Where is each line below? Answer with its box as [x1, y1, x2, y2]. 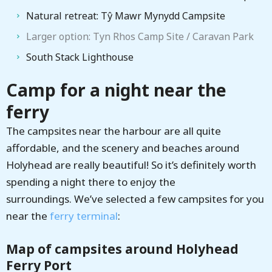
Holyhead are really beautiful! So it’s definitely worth [6, 158, 256, 172]
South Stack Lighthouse [26, 50, 134, 64]
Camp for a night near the [6, 78, 226, 102]
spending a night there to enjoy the [6, 175, 175, 189]
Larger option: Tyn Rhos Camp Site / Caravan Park [26, 30, 254, 44]
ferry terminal [50, 209, 118, 223]
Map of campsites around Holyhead [6, 240, 239, 258]
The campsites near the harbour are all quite [6, 124, 221, 138]
